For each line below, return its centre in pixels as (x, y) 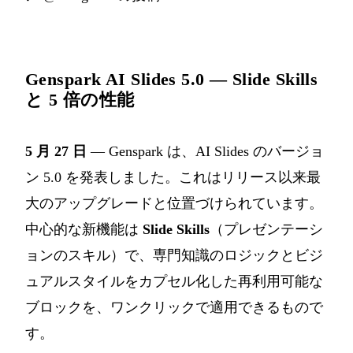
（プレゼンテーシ (266, 229)
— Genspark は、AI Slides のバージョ (205, 151)
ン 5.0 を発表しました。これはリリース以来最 (173, 177)
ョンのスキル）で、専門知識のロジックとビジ (174, 255)
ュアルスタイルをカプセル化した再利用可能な (174, 281)
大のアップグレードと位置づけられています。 (174, 203)
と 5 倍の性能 (80, 99)
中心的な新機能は (84, 229)
